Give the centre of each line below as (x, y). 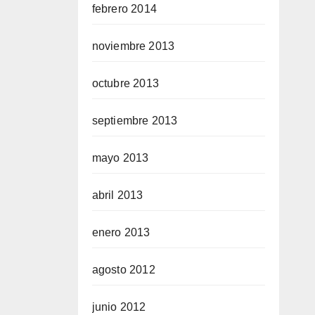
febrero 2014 (124, 9)
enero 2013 (121, 232)
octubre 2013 (125, 83)
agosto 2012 (123, 270)
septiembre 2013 (135, 121)
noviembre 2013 (133, 46)
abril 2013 (117, 195)
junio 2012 (119, 307)
